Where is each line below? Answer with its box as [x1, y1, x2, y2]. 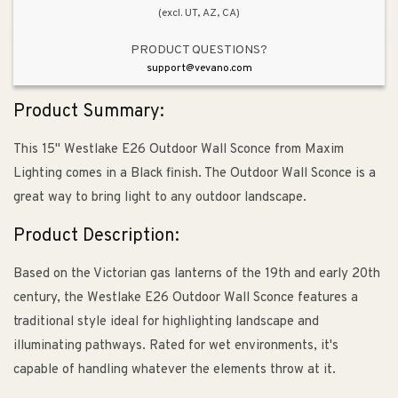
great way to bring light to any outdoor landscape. [13, 189, 306, 207]
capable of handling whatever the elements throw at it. [13, 362, 336, 379]
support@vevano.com [146, 60, 252, 76]
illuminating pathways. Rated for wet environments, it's [13, 338, 338, 355]
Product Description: [13, 224, 179, 248]
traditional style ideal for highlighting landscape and [13, 314, 319, 331]
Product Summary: [13, 99, 164, 123]
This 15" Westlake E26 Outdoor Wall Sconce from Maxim [13, 141, 344, 159]
